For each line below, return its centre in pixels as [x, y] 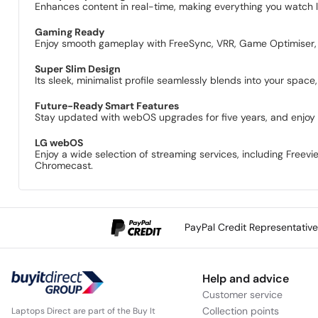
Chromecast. [64, 165]
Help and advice [245, 278]
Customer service [242, 295]
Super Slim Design [78, 68]
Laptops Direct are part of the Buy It [83, 311]
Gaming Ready [70, 32]
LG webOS [59, 142]
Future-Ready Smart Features [107, 105]
